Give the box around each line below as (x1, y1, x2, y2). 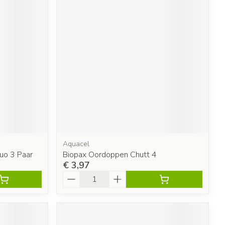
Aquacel (63, 139, 90, 149)
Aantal (62, 169, 89, 181)
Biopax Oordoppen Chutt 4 (63, 149, 157, 160)
